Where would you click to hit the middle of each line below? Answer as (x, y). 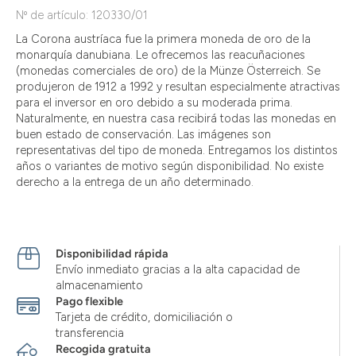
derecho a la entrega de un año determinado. (135, 182)
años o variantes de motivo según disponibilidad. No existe (170, 166)
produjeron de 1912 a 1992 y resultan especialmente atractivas (178, 87)
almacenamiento (99, 285)
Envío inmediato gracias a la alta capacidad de (178, 269)
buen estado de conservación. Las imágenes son (143, 134)
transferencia (90, 333)
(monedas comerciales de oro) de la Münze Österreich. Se (168, 71)
